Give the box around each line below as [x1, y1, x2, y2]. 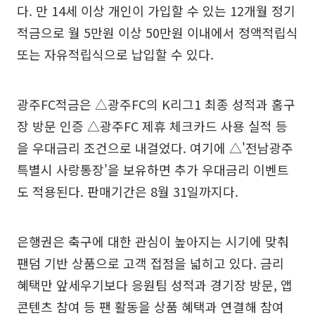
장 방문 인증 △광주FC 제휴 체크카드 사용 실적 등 [17, 116, 288, 135]
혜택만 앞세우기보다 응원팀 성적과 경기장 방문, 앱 [17, 275, 292, 294]
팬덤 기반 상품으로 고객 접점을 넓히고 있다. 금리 [17, 253, 284, 272]
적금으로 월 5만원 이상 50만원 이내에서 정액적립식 [17, 22, 298, 41]
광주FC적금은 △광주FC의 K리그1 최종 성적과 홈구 [17, 94, 295, 113]
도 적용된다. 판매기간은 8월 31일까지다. [17, 181, 238, 200]
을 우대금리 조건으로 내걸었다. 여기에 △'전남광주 [17, 138, 293, 157]
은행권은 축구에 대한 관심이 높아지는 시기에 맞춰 [17, 231, 289, 250]
